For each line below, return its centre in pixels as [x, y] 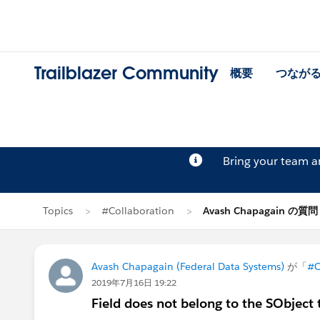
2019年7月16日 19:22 [134, 282]
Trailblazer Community [126, 74]
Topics [58, 211]
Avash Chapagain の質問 [260, 211]
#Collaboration [138, 211]
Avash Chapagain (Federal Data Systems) [188, 266]
